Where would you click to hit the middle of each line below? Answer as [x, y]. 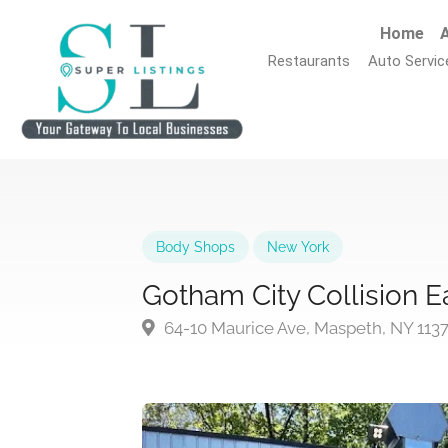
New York [298, 247]
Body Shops [195, 247]
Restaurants [309, 61]
